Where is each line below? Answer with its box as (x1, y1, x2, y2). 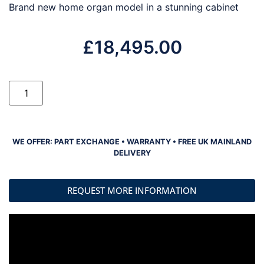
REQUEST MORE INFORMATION (67, 184, 197, 196)
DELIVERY (113, 148, 151, 158)
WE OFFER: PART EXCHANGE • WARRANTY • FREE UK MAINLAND (12, 137, 252, 147)
